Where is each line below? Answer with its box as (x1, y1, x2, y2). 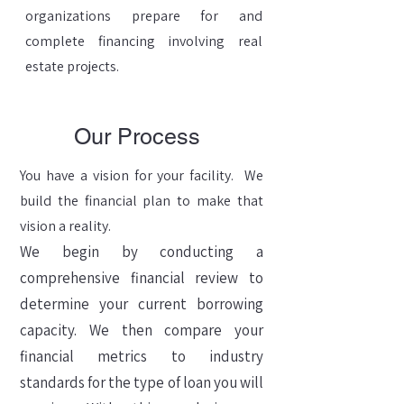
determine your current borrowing (20, 294, 263, 314)
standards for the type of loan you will (20, 372, 263, 392)
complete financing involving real (25, 32, 262, 50)
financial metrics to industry (20, 346, 263, 366)
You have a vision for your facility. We (20, 166, 263, 185)
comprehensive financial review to (20, 268, 263, 288)
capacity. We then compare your (20, 320, 263, 340)
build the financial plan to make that (20, 191, 263, 210)
